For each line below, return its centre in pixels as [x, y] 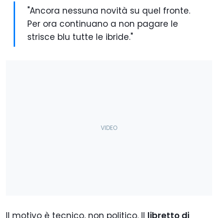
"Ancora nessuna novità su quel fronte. [109, 11]
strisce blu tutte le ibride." [80, 37]
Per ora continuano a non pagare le [103, 24]
